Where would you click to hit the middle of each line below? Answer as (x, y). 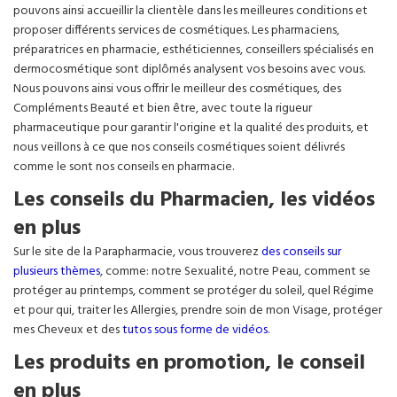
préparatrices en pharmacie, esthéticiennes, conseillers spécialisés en (194, 50)
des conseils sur (301, 252)
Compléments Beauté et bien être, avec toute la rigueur (163, 109)
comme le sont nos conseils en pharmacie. (124, 167)
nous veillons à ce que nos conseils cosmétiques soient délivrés (179, 148)
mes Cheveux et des (68, 330)
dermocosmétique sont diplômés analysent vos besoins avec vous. (189, 70)
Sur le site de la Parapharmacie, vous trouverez (137, 252)
